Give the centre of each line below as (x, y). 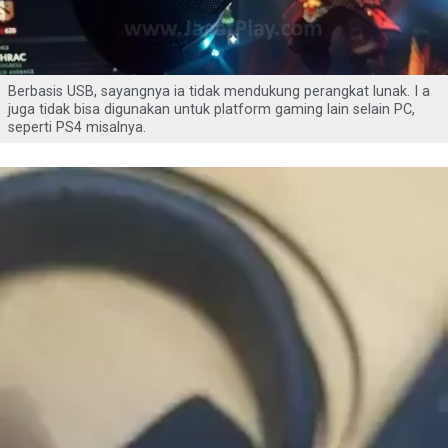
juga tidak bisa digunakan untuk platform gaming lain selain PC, (211, 110)
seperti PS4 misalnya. (77, 128)
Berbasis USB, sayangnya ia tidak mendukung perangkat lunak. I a (219, 92)
